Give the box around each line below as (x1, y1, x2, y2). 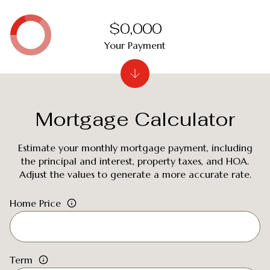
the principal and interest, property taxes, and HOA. (21, 155, 249, 167)
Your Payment (104, 39, 166, 51)
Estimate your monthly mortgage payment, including (17, 142, 253, 154)
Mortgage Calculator (35, 107, 235, 131)
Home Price (10, 197, 61, 209)
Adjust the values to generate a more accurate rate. (19, 168, 251, 180)
